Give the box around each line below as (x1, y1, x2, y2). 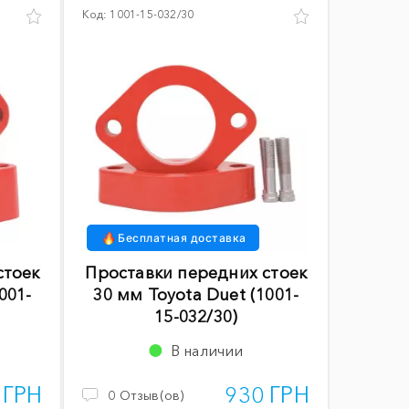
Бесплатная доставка (118, 230, 246, 245)
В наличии (170, 341, 244, 360)
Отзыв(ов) (119, 386, 184, 404)
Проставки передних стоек (85, 262, 308, 283)
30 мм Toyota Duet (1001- (93, 284, 299, 305)
